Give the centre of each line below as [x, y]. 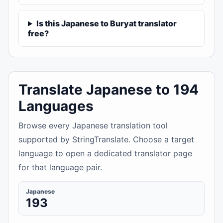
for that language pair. [60, 167]
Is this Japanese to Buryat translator [106, 23]
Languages [56, 106]
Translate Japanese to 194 [109, 90]
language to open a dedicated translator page [105, 153]
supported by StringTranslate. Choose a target [106, 139]
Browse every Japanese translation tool [93, 125]
